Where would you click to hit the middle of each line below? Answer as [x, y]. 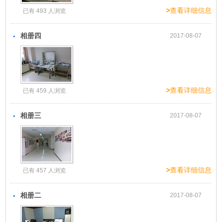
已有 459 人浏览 [45, 90]
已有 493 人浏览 [45, 11]
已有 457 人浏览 [45, 170]
